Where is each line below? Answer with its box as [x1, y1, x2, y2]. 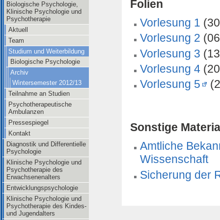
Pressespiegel [8, 119, 49, 126]
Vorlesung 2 [140, 31, 201, 45]
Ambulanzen [8, 108, 44, 115]
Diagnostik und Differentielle [6, 140, 86, 148]
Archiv [10, 69, 28, 76]
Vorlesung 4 [140, 62, 201, 76]
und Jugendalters [6, 210, 55, 217]
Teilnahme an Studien [8, 90, 70, 97]
